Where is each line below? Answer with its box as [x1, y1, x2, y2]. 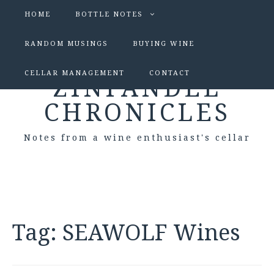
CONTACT [149, 69, 190, 77]
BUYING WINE [133, 40, 194, 48]
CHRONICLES [43, 98, 231, 127]
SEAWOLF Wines [62, 220, 240, 246]
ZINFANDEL [53, 74, 221, 103]
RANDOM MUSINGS [24, 40, 108, 48]
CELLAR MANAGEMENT [24, 69, 125, 77]
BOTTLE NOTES [75, 10, 143, 18]
